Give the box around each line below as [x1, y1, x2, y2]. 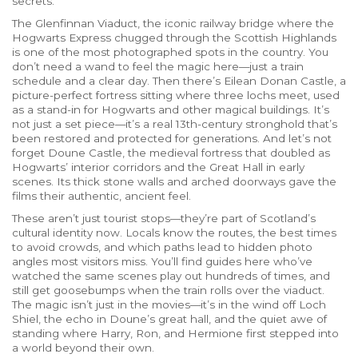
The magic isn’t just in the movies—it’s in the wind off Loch [12, 298, 326, 311]
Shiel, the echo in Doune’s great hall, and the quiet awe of [12, 312, 327, 325]
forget [12, 146, 48, 159]
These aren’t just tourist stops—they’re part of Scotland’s [12, 212, 316, 225]
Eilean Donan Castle [224, 74, 334, 87]
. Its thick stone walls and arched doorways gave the [51, 175, 336, 188]
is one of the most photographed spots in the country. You [12, 46, 328, 58]
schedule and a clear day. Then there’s [12, 74, 224, 87]
